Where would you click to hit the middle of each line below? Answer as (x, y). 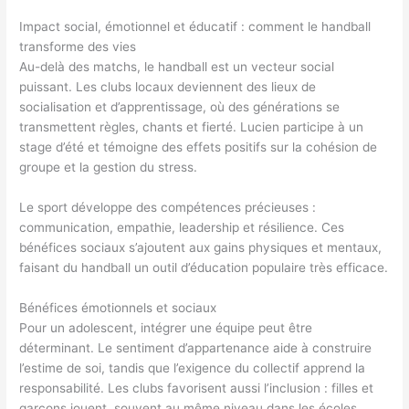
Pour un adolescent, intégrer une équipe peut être (166, 327)
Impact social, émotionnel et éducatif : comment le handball (195, 27)
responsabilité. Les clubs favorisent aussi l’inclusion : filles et (197, 388)
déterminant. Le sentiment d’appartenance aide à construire (196, 347)
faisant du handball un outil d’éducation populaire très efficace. (204, 267)
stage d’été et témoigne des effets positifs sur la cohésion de (199, 147)
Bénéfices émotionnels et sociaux (118, 307)
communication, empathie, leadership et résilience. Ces (182, 227)
